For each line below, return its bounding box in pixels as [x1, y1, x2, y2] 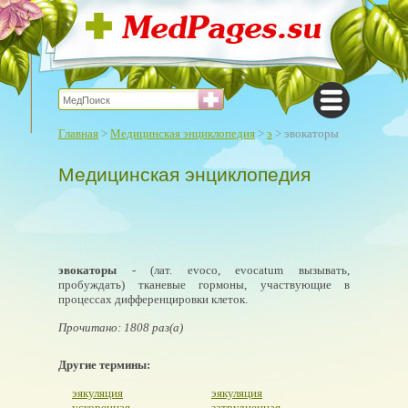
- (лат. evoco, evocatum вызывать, [117, 263, 350, 277]
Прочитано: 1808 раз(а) [58, 321, 183, 334]
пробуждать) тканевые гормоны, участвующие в [58, 278, 350, 291]
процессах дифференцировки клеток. [58, 292, 248, 306]
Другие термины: [58, 358, 150, 372]
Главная [58, 127, 98, 140]
